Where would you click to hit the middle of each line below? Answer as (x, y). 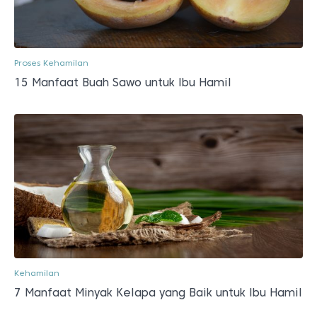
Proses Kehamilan (51, 63)
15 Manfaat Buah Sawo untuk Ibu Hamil (123, 82)
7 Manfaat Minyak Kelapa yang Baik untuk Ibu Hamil (158, 293)
